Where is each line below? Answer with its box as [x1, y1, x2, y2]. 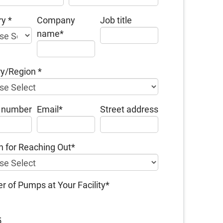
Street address [100, 104, 159, 114]
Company [37, 15, 76, 25]
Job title [100, 15, 132, 25]
